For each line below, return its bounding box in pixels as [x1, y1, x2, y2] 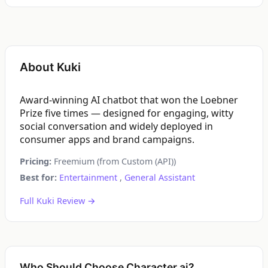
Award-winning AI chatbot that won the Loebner [20, 93, 238, 106]
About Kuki [20, 60, 81, 74]
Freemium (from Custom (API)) [51, 156, 176, 167]
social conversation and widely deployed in [20, 120, 213, 133]
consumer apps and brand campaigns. [20, 133, 194, 146]
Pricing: [20, 156, 51, 167]
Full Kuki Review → [20, 195, 96, 206]
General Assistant [124, 172, 195, 183]
